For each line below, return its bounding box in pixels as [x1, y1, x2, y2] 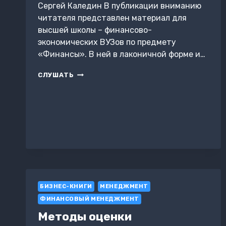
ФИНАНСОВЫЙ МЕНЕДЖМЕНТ [40, 196, 139, 203]
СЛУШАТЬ [38, 71, 74, 79]
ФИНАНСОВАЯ [74, 70, 126, 78]
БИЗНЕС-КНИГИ [40, 183, 92, 190]
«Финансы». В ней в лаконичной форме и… [38, 49, 205, 60]
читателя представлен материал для [38, 13, 187, 23]
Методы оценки [38, 209, 132, 223]
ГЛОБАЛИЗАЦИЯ [74, 79, 136, 87]
